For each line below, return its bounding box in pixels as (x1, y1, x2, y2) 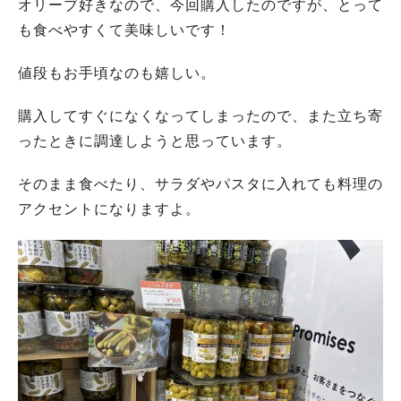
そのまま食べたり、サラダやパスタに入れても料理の (18, 176, 383, 192)
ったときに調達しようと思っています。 (18, 133, 292, 149)
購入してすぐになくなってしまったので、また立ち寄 (18, 108, 383, 124)
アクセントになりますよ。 (18, 201, 200, 217)
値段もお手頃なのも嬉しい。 (18, 65, 216, 81)
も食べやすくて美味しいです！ (18, 22, 231, 38)
